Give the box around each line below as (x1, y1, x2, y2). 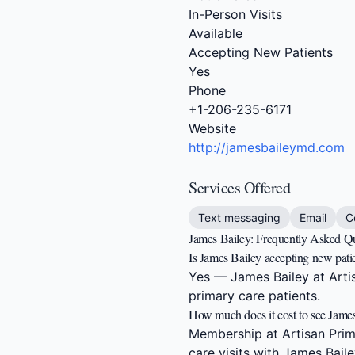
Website (189, 120, 236, 136)
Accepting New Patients (189, 44, 333, 60)
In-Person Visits (189, 6, 282, 22)
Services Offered (189, 177, 290, 198)
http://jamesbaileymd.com (189, 139, 345, 155)
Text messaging (198, 211, 281, 224)
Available (189, 25, 242, 41)
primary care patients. (189, 288, 320, 303)
